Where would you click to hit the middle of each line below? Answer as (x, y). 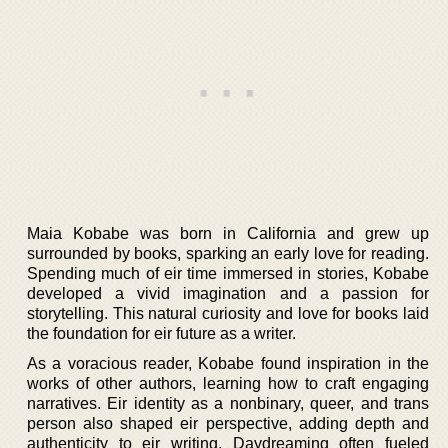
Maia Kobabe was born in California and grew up (228, 233)
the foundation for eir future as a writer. (161, 333)
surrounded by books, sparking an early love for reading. (228, 253)
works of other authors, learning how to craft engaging (228, 383)
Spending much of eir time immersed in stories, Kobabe (228, 273)
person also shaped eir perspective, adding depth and (228, 423)
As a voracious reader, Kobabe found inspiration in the (228, 363)
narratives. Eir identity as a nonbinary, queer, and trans (228, 403)
